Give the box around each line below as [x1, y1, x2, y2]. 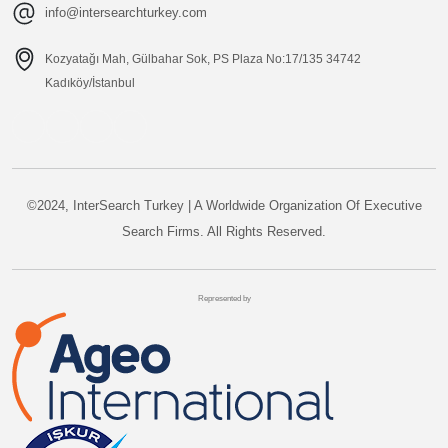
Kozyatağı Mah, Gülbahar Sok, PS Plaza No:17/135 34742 [45, 52, 361, 66]
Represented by [197, 294, 251, 304]
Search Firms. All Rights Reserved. [122, 224, 326, 240]
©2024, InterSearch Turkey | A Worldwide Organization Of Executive [26, 198, 422, 214]
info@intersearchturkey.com [45, 4, 207, 20]
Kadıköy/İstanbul [45, 76, 135, 90]
